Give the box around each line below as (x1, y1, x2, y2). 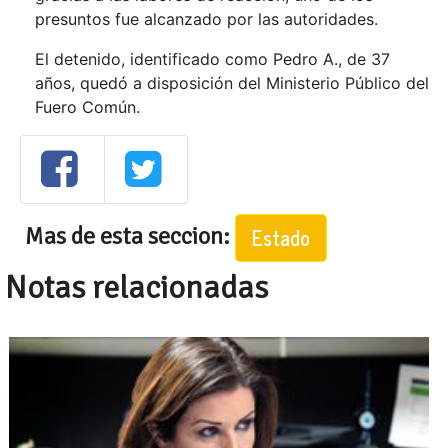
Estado (252, 220, 310, 254)
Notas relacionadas (5, 267, 268, 307)
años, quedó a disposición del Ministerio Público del (35, 73, 429, 94)
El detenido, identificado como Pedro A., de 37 (35, 49, 390, 70)
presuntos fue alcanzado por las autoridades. (35, 9, 378, 30)
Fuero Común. (35, 97, 140, 118)
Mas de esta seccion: (25, 220, 235, 251)
